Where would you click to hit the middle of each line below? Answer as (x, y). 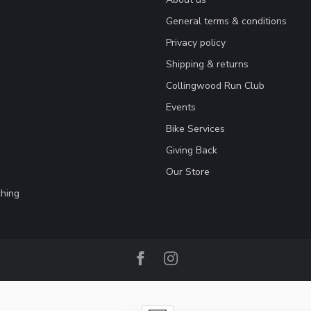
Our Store (188, 172)
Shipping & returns (207, 65)
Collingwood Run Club (215, 86)
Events (181, 108)
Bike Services (195, 129)
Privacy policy (196, 43)
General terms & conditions (226, 22)
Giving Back (192, 151)
